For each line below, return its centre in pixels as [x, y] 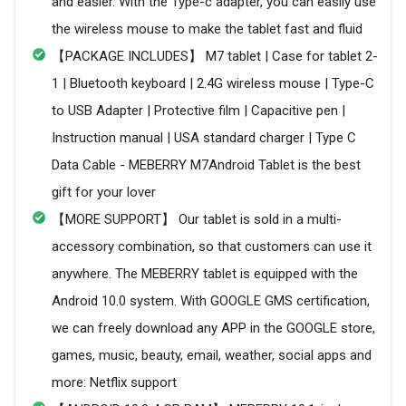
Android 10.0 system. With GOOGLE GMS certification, [211, 301]
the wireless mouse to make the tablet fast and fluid [207, 29]
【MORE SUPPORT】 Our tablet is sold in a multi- [197, 220]
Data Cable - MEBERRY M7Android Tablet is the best [206, 165]
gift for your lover [104, 193]
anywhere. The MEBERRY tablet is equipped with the [205, 274]
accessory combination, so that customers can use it [212, 247]
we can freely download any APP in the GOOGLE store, [213, 329]
